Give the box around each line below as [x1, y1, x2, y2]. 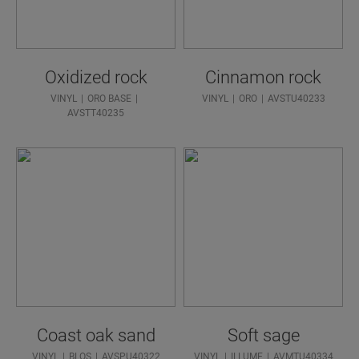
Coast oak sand [36, 325, 155, 346]
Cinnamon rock [205, 67, 321, 88]
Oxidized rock [44, 67, 147, 88]
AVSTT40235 [67, 107, 124, 119]
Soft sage [227, 325, 300, 346]
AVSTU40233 [267, 93, 325, 105]
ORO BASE [87, 93, 131, 105]
